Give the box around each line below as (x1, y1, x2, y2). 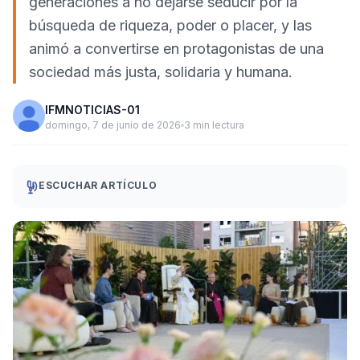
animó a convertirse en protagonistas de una (29, 40, 324, 57)
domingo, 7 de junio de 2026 (45, 119, 181, 131)
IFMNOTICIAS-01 (45, 103, 140, 117)
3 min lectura (184, 119, 244, 131)
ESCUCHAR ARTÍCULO (39, 179, 157, 191)
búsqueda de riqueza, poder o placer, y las (29, 17, 312, 34)
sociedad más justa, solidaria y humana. (29, 63, 292, 80)
